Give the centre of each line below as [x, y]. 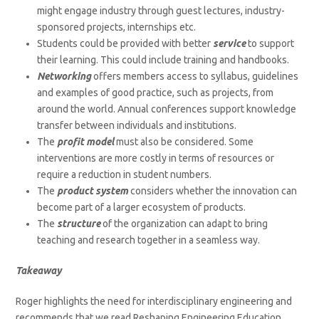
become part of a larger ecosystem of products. [143, 207]
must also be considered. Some [185, 141]
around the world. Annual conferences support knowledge [167, 109]
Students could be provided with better [125, 43]
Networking [66, 76]
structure [79, 223]
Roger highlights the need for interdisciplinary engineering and [154, 301]
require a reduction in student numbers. [126, 174]
